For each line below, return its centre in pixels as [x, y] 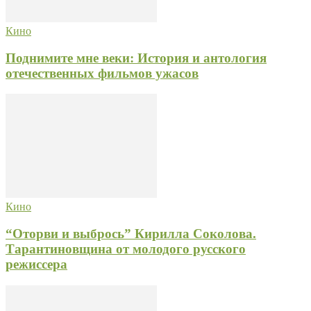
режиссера [36, 264]
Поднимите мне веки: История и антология [136, 58]
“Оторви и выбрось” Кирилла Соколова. [131, 234]
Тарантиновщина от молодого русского [126, 249]
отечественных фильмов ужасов [102, 73]
